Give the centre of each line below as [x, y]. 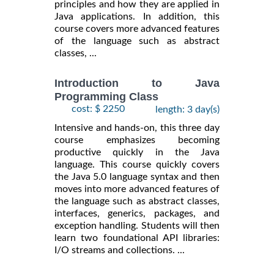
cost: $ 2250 [98, 109]
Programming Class [106, 96]
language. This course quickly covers [137, 164]
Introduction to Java [137, 83]
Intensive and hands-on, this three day [137, 128]
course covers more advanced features [137, 29]
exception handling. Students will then [137, 225]
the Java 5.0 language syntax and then [137, 176]
